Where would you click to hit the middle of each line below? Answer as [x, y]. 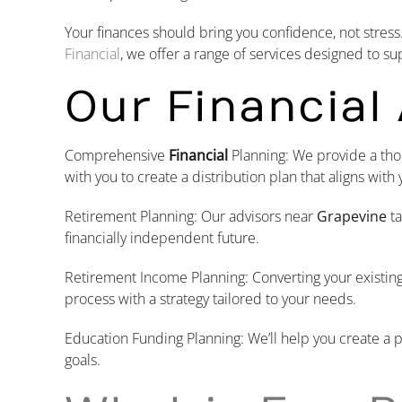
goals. [82, 359]
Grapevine [351, 216]
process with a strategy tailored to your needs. [210, 298]
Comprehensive [116, 155]
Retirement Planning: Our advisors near [190, 216]
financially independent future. [162, 237]
